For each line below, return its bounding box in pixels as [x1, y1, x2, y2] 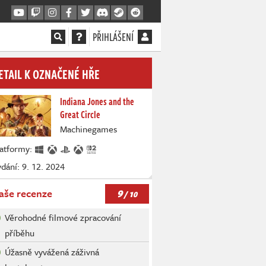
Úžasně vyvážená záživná [5, 245, 99, 259]
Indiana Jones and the [60, 94, 134, 109]
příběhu [5, 226, 34, 240]
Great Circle [60, 107, 100, 122]
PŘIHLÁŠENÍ [93, 29, 134, 45]
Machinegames [60, 122, 117, 135]
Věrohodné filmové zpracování [5, 211, 121, 224]
